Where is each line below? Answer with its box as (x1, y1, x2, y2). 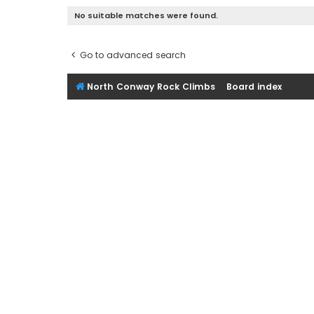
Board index (226, 80, 282, 93)
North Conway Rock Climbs (87, 80, 215, 93)
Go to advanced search (80, 48, 186, 61)
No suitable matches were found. (74, 9, 218, 21)
